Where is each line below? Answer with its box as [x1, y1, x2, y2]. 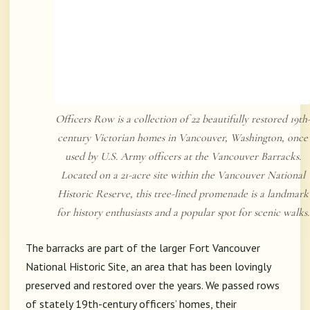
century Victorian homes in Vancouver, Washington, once [57, 131, 308, 145]
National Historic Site [26, 259, 126, 274]
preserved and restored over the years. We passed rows [26, 278, 280, 293]
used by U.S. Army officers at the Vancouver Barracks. [64, 149, 301, 164]
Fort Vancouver [189, 241, 260, 255]
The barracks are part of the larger [26, 241, 189, 255]
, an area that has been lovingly [126, 259, 271, 274]
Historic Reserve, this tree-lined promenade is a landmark [57, 187, 309, 201]
